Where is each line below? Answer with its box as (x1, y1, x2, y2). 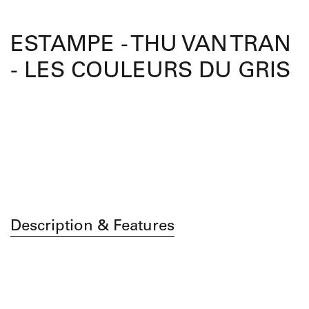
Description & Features (10, 219, 175, 235)
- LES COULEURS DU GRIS (10, 61, 290, 83)
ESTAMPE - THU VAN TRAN (10, 34, 291, 57)
